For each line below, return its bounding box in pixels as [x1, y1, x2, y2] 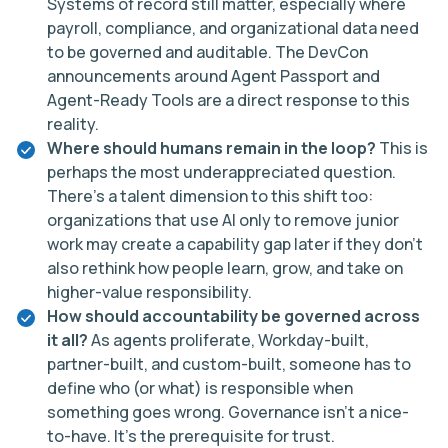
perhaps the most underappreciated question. [47, 161, 396, 183]
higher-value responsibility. [47, 281, 252, 303]
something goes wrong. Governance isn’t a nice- [47, 401, 409, 423]
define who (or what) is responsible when [47, 377, 353, 399]
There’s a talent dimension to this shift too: [47, 185, 373, 207]
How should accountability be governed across [47, 305, 420, 327]
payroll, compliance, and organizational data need [47, 17, 419, 39]
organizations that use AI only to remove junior [47, 209, 399, 231]
